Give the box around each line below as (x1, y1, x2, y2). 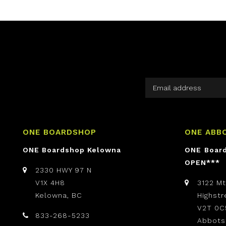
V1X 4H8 (35, 179, 65, 187)
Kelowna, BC (35, 191, 82, 200)
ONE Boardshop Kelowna (23, 146, 121, 154)
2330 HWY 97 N (35, 166, 92, 175)
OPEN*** (185, 158, 220, 167)
